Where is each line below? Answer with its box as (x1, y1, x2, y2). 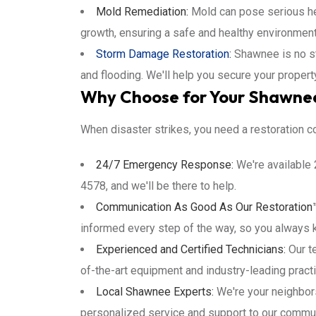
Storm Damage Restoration (96, 47, 229, 61)
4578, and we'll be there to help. (80, 179, 236, 193)
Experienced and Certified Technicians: (96, 243, 286, 256)
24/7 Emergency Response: (96, 158, 233, 171)
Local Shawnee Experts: (96, 285, 214, 298)
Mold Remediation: (96, 5, 188, 18)
